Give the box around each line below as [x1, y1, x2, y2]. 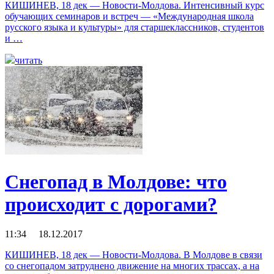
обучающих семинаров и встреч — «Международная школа [5, 11, 254, 22]
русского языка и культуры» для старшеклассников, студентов [5, 22, 264, 33]
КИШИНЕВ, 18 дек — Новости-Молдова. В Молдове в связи [5, 250, 262, 261]
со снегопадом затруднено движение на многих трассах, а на [5, 261, 259, 272]
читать [15, 55, 42, 66]
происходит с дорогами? [5, 193, 217, 215]
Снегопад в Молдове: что [5, 170, 227, 193]
